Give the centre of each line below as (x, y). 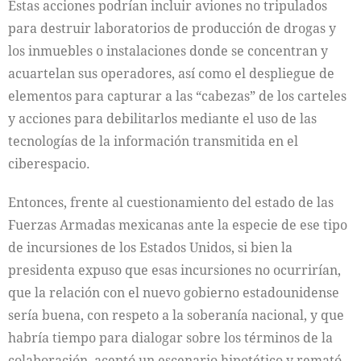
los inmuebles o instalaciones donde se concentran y (168, 51)
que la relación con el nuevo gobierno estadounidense (174, 293)
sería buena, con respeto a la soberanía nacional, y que (176, 315)
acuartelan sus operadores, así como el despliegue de (171, 74)
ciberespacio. (49, 164)
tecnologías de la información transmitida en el (153, 141)
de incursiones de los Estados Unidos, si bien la (150, 248)
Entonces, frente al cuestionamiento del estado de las (171, 203)
